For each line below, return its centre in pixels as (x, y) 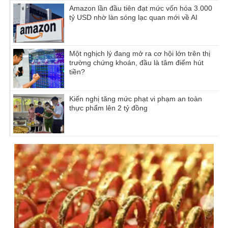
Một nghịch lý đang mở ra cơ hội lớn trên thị (140, 53)
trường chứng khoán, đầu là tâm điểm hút (136, 62)
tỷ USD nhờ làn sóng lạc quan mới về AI (133, 17)
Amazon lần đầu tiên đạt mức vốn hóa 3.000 (141, 8)
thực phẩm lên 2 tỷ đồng (108, 108)
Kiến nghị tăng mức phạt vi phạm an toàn (136, 98)
